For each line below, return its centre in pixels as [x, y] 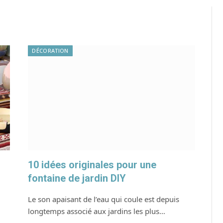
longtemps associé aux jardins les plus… [97, 211]
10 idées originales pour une [92, 165]
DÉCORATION [50, 51]
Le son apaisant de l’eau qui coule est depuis [104, 199]
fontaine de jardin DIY [77, 178]
